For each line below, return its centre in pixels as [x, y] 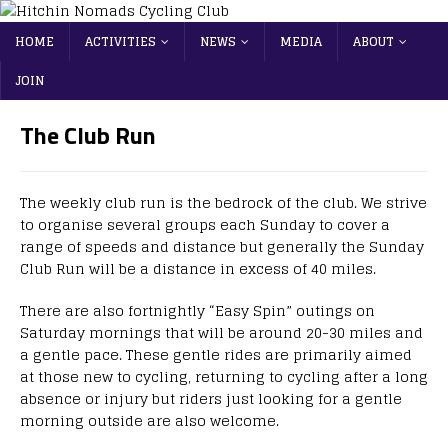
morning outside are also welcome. [149, 420]
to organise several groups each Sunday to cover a [205, 224]
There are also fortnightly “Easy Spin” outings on [197, 310]
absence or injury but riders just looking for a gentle [211, 398]
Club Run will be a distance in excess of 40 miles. [198, 268]
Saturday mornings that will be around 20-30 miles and [221, 332]
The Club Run [88, 135]
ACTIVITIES [120, 41]
